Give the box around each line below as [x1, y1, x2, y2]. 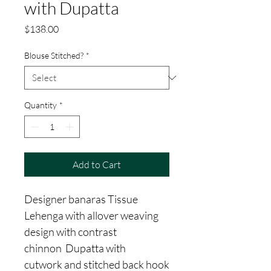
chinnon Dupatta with [24, 241, 126, 255]
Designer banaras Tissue [24, 192, 138, 206]
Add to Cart [73, 158, 121, 171]
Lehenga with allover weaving [24, 209, 158, 223]
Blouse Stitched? [24, 50, 83, 61]
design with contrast [24, 225, 117, 239]
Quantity [24, 100, 57, 111]
